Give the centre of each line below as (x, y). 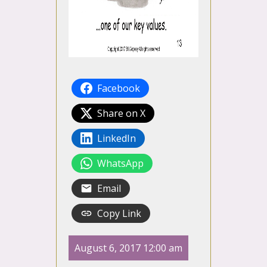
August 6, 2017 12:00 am (128, 248)
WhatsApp (120, 164)
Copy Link (119, 214)
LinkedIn (117, 139)
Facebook (119, 89)
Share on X (121, 114)
